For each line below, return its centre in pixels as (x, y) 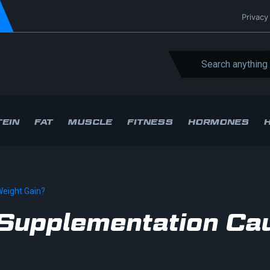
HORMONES (218, 121)
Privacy (255, 17)
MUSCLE (90, 121)
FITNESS (150, 121)
